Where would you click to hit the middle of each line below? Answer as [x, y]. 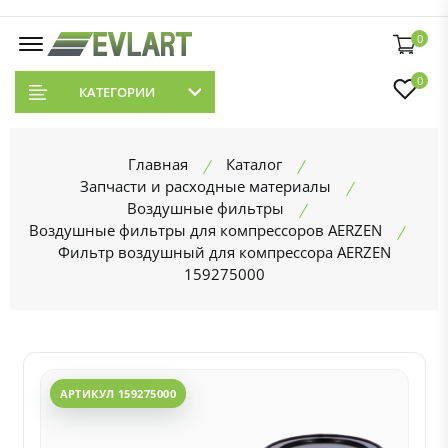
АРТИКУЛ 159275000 [117, 393]
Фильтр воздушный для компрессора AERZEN [224, 252]
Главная [158, 164]
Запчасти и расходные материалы [205, 186]
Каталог [254, 164]
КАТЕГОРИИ [116, 92]
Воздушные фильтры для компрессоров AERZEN [205, 230]
